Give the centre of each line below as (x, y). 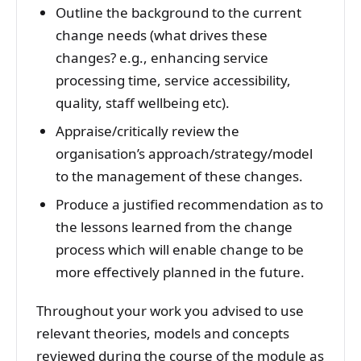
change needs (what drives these (161, 35)
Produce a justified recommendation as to (189, 204)
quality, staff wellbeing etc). (142, 103)
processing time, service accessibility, (173, 81)
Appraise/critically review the (147, 131)
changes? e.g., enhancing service (162, 58)
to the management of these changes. (179, 176)
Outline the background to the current (178, 13)
